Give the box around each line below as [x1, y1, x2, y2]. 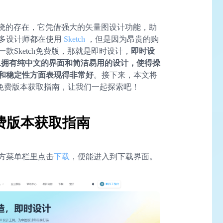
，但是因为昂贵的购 [85, 35, 159, 44]
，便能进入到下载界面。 [70, 152, 157, 161]
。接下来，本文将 [94, 71, 157, 80]
